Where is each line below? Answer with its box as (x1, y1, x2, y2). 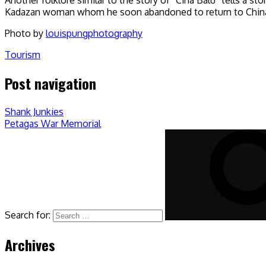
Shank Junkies (5, 105, 64, 118)
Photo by (5, 27, 46, 39)
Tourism (5, 48, 40, 61)
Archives (5, 233, 55, 255)
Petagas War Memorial (5, 117, 101, 129)
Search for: (5, 208, 50, 221)
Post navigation (5, 72, 96, 94)
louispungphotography (46, 27, 142, 39)
